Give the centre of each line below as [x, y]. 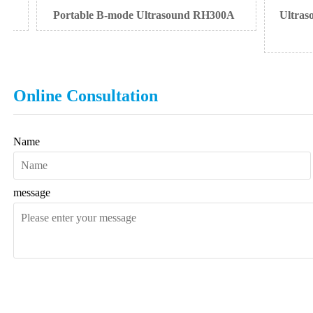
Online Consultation [86, 96]
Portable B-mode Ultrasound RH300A [125, 15]
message [32, 192]
